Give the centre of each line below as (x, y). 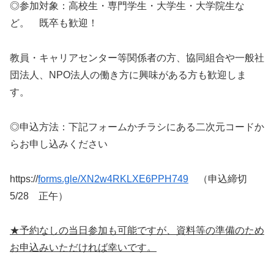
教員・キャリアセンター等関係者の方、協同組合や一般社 (137, 57)
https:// (24, 179)
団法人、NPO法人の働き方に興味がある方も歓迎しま (128, 75)
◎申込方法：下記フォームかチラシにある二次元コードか (137, 127)
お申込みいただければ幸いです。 (83, 248)
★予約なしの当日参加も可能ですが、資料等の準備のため (137, 231)
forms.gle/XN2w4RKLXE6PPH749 (113, 179)
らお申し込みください (59, 144)
